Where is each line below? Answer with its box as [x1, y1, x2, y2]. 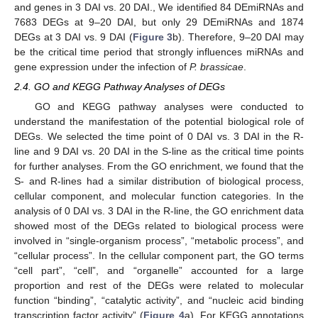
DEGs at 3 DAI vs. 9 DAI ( [14, 31, 133, 43]
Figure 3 [132, 31, 173, 43]
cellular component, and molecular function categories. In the [14, 190, 304, 202]
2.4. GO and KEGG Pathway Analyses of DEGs [14, 80, 225, 92]
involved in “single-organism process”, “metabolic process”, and [14, 234, 304, 246]
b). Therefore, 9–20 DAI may [172, 31, 305, 43]
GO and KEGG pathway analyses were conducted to [34, 100, 304, 112]
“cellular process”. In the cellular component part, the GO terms [14, 249, 304, 261]
